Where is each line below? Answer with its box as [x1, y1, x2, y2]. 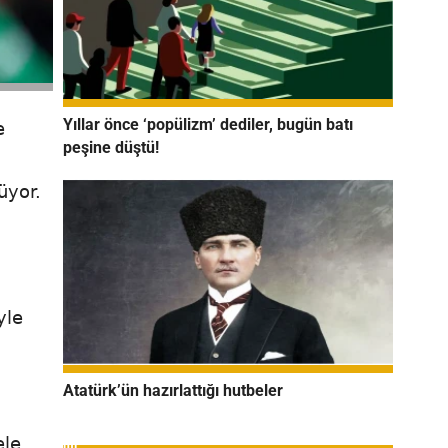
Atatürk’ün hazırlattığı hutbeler [63, 380, 283, 400]
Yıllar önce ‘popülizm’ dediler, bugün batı [63, 114, 353, 134]
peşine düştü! [63, 137, 159, 157]
